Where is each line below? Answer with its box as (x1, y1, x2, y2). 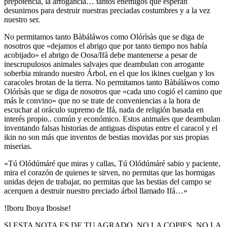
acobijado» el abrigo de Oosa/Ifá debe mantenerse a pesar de (4, 50, 197, 59)
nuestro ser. (4, 15, 40, 24)
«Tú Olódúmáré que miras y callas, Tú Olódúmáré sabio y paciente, (4, 159, 220, 168)
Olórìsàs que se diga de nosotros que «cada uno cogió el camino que (4, 87, 222, 96)
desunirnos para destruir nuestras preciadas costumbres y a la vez (4, 6, 210, 15)
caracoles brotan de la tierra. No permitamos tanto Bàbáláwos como (4, 78, 219, 87)
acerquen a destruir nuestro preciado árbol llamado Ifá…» (4, 186, 187, 195)
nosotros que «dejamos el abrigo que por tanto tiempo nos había (4, 41, 207, 50)
